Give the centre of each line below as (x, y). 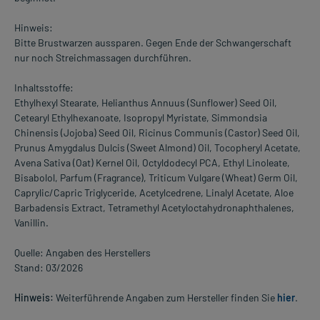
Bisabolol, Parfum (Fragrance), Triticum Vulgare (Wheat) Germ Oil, (156, 178)
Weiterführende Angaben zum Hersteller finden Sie (165, 298)
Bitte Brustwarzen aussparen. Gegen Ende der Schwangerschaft (153, 43)
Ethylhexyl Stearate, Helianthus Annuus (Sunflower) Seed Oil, (146, 103)
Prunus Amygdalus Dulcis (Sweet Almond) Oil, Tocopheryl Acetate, (157, 148)
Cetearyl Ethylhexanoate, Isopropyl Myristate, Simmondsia (141, 118)
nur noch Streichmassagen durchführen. (103, 58)
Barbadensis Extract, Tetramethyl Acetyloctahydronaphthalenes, (154, 208)
